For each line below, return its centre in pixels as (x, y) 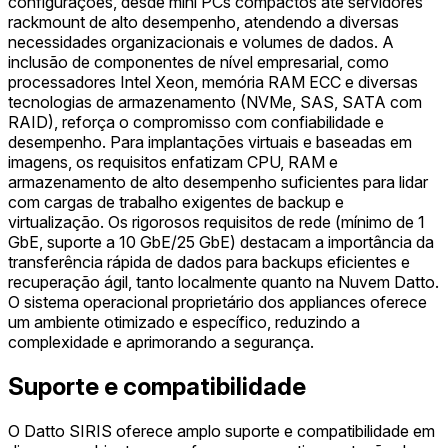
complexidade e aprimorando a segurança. (161, 342)
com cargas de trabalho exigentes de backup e (176, 202)
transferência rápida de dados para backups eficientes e (209, 262)
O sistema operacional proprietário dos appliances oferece (217, 302)
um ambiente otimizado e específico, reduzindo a (184, 322)
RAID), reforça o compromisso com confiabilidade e (196, 122)
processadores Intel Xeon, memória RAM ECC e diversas (213, 82)
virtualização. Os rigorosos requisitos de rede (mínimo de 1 (216, 222)
